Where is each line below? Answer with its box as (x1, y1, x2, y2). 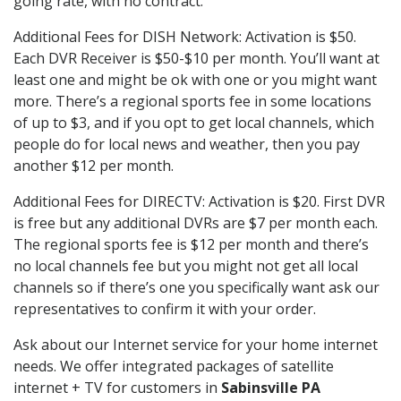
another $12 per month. (13, 155, 174, 175)
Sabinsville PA (221, 377, 320, 397)
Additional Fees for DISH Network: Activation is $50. (13, 26, 356, 47)
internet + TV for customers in (13, 377, 221, 397)
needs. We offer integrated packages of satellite (13, 355, 334, 376)
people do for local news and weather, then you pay (13, 133, 360, 154)
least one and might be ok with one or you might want (13, 69, 377, 90)
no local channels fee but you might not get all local (13, 255, 358, 276)
